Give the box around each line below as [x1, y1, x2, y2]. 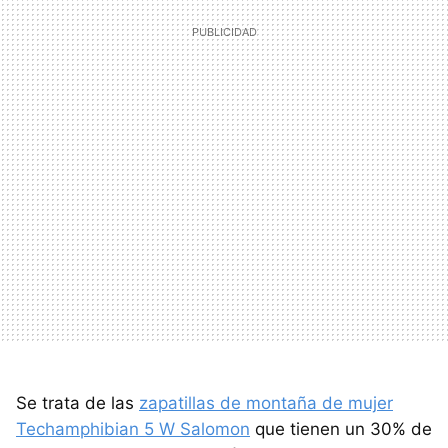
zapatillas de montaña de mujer [139, 393, 393, 414]
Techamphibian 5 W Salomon [16, 419, 250, 440]
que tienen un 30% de [250, 419, 432, 440]
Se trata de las [16, 393, 139, 414]
